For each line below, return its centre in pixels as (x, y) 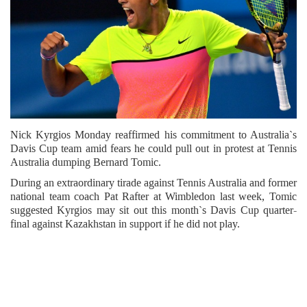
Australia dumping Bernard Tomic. (86, 162)
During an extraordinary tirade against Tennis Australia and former (153, 183)
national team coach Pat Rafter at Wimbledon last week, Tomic (153, 197)
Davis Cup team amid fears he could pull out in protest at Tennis (153, 149)
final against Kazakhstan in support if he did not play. (125, 224)
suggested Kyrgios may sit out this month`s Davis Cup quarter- (153, 210)
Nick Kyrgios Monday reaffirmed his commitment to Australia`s (153, 135)
